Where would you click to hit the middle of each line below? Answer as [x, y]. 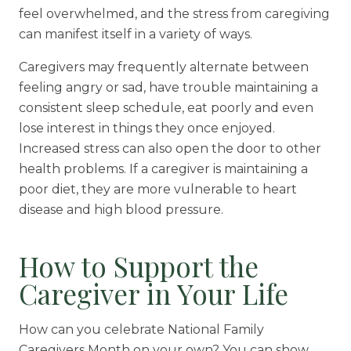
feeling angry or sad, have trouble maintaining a [168, 88]
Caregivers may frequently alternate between [163, 67]
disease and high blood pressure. [121, 210]
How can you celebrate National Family [141, 330]
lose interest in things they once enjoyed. [147, 128]
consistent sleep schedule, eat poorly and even [166, 108]
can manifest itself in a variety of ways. [135, 34]
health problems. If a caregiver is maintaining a [163, 169]
